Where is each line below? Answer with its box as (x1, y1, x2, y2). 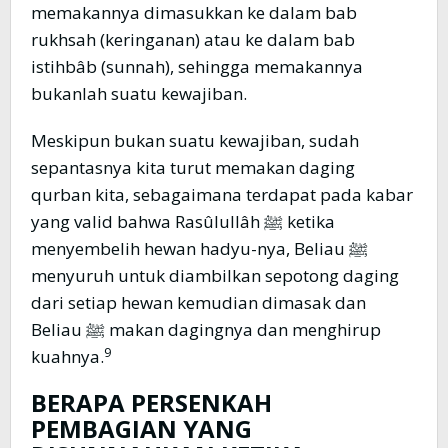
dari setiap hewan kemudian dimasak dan (31, 291, 366, 315)
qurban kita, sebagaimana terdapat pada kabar (31, 183, 413, 207)
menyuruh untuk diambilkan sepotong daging (31, 264, 399, 288)
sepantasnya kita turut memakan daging (31, 156, 355, 180)
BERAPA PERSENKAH (31, 386, 272, 420)
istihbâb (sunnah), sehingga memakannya (31, 55, 363, 79)
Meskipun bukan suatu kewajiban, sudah (31, 129, 359, 153)
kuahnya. (31, 345, 104, 369)
